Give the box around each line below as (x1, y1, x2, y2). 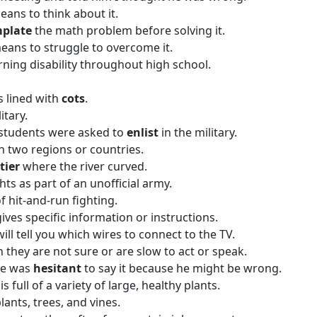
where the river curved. (23, 158, 147, 174)
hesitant (33, 260, 84, 276)
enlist (127, 125, 161, 140)
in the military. (161, 125, 237, 140)
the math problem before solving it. (35, 23, 225, 38)
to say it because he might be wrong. (84, 260, 282, 276)
